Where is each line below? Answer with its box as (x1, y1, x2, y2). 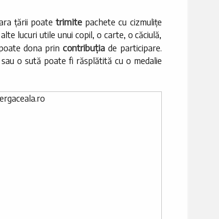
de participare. (105, 43, 162, 54)
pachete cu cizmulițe (82, 17, 162, 28)
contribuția (63, 42, 106, 54)
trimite (56, 16, 83, 28)
